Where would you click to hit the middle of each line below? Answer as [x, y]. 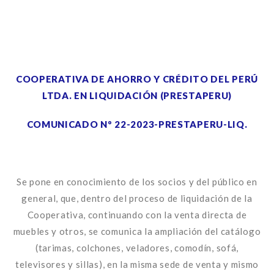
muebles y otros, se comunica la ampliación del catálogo [137, 231]
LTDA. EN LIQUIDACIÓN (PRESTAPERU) [137, 95]
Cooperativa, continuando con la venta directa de [137, 215]
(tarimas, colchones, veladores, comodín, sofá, [137, 248]
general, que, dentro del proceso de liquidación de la [137, 198]
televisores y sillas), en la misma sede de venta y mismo [137, 264]
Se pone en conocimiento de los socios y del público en [137, 182]
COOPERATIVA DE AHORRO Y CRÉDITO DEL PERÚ [137, 79]
